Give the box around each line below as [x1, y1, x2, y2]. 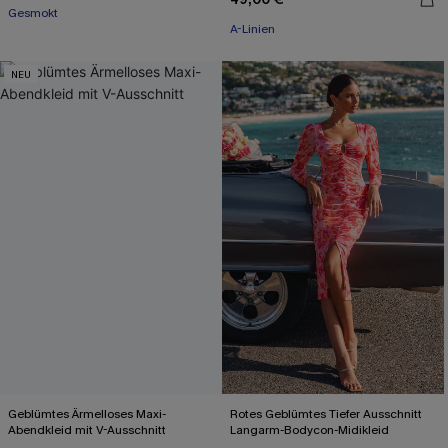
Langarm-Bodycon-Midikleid [230, 422, 389, 438]
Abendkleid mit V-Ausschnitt [8, 422, 166, 438]
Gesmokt [8, 5, 58, 21]
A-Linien [230, 21, 275, 37]
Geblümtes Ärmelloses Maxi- [8, 406, 166, 422]
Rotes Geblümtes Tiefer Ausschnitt [230, 406, 422, 422]
